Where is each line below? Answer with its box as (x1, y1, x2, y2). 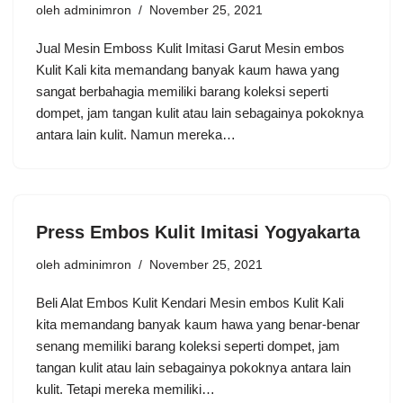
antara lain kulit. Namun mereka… (36, 126, 239, 142)
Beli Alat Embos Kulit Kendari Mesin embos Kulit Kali (36, 294, 344, 310)
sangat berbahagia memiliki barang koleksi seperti (36, 83, 328, 99)
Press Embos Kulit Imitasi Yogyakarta (36, 221, 360, 242)
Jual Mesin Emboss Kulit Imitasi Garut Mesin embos (36, 40, 345, 56)
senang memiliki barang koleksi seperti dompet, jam (36, 337, 340, 354)
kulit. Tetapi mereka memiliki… (36, 381, 219, 397)
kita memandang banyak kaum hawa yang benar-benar (36, 316, 360, 332)
